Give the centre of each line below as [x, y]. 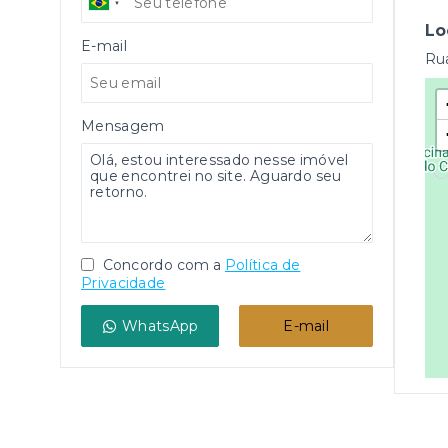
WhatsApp [160, 326]
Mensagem [123, 126]
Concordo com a [160, 265]
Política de [262, 265]
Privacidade [123, 283]
